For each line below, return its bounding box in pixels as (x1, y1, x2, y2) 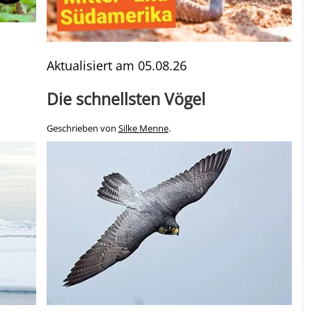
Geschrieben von (46, 123, 118, 135)
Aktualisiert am (46, 57, 138, 75)
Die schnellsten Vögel (46, 88, 205, 111)
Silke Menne (118, 123, 169, 135)
